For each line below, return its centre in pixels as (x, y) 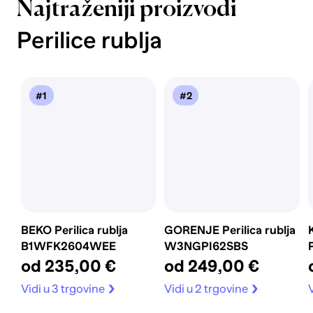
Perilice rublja (89, 40)
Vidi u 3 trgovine (63, 289)
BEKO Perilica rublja (74, 231)
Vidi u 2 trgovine (206, 289)
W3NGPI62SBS (206, 247)
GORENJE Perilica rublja (230, 231)
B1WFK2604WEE (68, 247)
